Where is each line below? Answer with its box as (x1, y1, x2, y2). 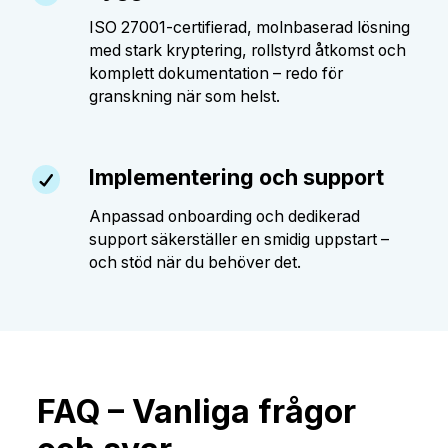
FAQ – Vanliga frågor (36, 392, 356, 432)
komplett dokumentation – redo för (89, 64, 343, 84)
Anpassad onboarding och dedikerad (89, 206, 360, 226)
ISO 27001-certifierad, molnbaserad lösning (89, 18, 410, 38)
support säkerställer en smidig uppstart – (89, 229, 389, 249)
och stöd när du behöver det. (89, 252, 301, 272)
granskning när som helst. (89, 87, 280, 107)
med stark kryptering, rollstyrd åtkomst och (89, 41, 406, 61)
